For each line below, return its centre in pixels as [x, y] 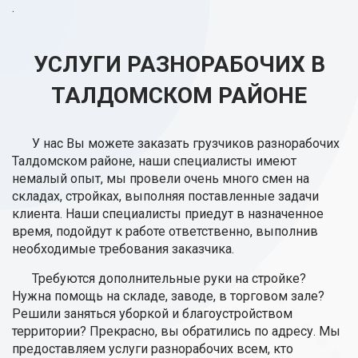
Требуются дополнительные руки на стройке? [169, 279]
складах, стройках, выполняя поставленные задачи [165, 197]
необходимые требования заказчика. [123, 249]
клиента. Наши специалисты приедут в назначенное [168, 214]
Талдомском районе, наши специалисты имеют [154, 161]
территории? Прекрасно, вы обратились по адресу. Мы [176, 332]
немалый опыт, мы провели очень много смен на [161, 179]
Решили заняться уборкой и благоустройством [152, 314]
